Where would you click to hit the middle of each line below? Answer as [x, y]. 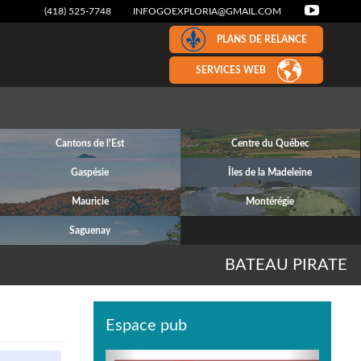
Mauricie [90, 201]
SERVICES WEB [230, 70]
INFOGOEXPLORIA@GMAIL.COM [207, 11]
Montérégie [270, 201]
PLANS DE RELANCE [262, 39]
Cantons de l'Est [90, 143]
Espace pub [146, 326]
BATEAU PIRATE [286, 265]
